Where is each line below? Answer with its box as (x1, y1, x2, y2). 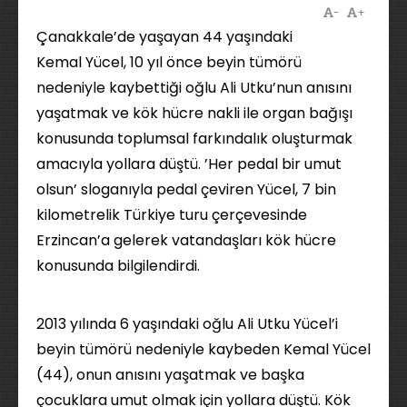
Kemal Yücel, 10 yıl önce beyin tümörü (36, 52, 302, 73)
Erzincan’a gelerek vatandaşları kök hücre (36, 230, 336, 251)
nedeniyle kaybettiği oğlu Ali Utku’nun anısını (36, 77, 352, 98)
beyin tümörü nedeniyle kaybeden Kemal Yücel (36, 339, 371, 360)
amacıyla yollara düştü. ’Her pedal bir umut (36, 154, 342, 174)
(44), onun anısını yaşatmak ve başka (36, 364, 304, 385)
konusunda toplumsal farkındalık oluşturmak (36, 128, 352, 149)
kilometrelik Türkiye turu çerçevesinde (36, 204, 307, 225)
